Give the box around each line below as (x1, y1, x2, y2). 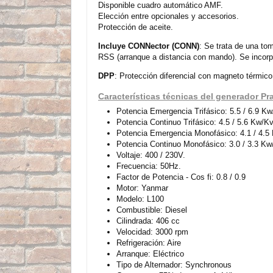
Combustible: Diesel (116, 205, 187, 214)
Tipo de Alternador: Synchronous (116, 260, 232, 269)
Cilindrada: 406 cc (116, 216, 180, 225)
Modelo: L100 (116, 194, 164, 204)
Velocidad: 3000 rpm (116, 227, 188, 236)
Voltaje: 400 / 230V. (116, 150, 185, 160)
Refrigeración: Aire (116, 238, 181, 247)
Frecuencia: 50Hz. (116, 161, 181, 171)
